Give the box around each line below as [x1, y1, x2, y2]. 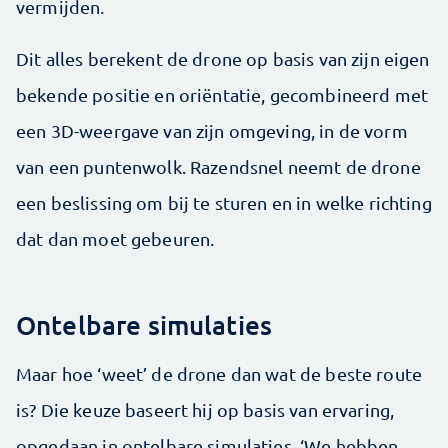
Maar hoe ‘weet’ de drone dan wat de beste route [16, 363, 423, 385]
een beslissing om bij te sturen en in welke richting [16, 192, 432, 214]
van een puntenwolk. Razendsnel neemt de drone [16, 156, 421, 178]
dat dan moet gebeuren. [16, 228, 215, 250]
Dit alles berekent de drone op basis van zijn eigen [16, 48, 430, 70]
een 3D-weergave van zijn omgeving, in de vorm [16, 120, 408, 142]
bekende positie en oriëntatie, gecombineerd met [16, 84, 429, 106]
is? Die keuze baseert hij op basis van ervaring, [16, 399, 395, 421]
